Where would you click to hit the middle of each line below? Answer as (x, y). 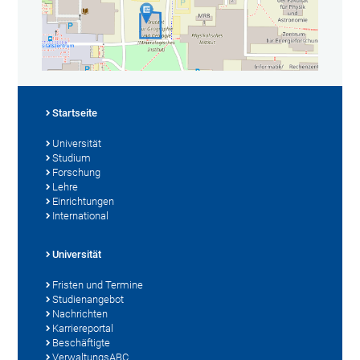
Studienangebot (88, 299)
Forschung (77, 172)
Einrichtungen (84, 201)
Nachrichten (80, 313)
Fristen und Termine (98, 284)
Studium (72, 157)
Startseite (75, 112)
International (81, 215)
